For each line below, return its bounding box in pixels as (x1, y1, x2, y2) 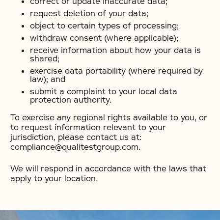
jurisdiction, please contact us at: (10, 132, 141, 142)
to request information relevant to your (10, 122, 166, 133)
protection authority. (30, 95, 111, 105)
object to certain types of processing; (30, 21, 179, 31)
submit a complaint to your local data (30, 86, 177, 97)
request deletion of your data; (30, 8, 148, 19)
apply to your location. (10, 173, 98, 184)
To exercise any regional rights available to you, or (10, 112, 207, 123)
